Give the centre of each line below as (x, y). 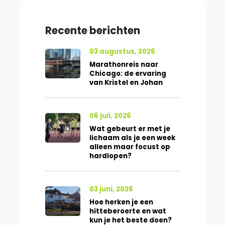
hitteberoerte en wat (128, 211)
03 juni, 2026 (111, 189)
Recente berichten (93, 31)
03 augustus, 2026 (123, 52)
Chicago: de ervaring (128, 74)
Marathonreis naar (124, 65)
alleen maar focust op (130, 147)
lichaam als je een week (133, 138)
